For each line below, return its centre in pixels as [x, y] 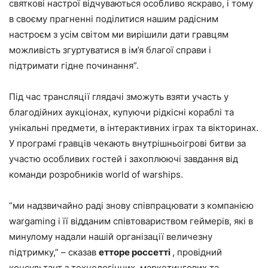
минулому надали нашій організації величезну [111, 237]
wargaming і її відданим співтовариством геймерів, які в [131, 221]
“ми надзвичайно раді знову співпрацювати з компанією [131, 206]
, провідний [197, 252]
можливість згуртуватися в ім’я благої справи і [110, 50]
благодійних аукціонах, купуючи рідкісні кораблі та [121, 112]
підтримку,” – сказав [54, 252]
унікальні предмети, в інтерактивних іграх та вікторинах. [134, 128]
